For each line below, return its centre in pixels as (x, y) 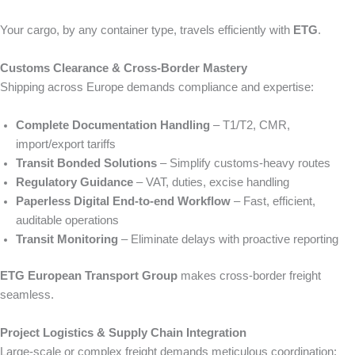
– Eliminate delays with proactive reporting (228, 239)
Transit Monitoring (67, 239)
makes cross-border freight (249, 275)
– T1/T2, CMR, (250, 125)
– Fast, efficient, (273, 201)
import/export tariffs (66, 144)
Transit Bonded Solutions (86, 163)
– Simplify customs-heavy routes (244, 163)
